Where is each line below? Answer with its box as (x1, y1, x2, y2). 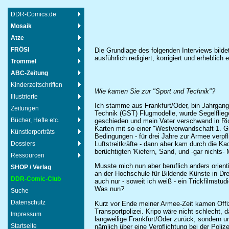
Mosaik (11, 22, 32, 30)
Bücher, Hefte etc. (11, 117, 59, 124)
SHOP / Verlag (11, 164, 51, 171)
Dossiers (11, 140, 35, 147)
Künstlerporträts (11, 128, 55, 135)
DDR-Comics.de (11, 11, 56, 18)
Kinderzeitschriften (11, 81, 62, 88)
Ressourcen (11, 152, 44, 159)
